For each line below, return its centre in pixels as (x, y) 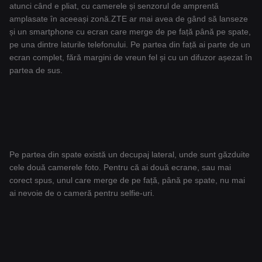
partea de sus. (36, 70)
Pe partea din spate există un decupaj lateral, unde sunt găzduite (130, 155)
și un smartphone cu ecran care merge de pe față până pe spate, (130, 32)
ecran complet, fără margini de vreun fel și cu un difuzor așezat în (131, 58)
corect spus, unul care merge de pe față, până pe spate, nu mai (127, 180)
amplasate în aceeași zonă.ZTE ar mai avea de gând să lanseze (129, 19)
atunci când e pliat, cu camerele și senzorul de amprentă (114, 6)
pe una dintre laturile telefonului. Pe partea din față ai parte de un (130, 45)
